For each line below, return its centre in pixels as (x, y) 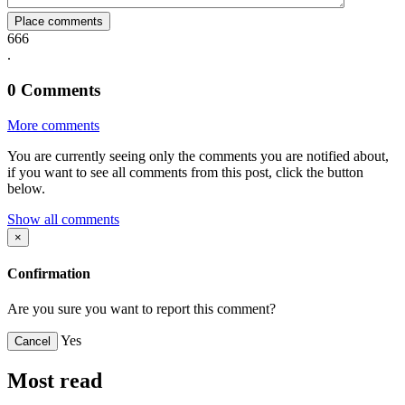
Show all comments (63, 219)
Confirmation (49, 274)
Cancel (33, 342)
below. (26, 188)
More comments (53, 125)
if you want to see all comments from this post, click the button (185, 172)
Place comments (59, 22)
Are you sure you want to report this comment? (141, 309)
